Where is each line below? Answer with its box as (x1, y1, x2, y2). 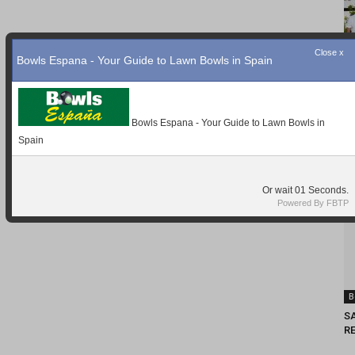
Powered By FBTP (277, 198, 349, 208)
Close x (315, 48, 344, 57)
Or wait (276, 185, 308, 196)
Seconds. (308, 185, 349, 196)
